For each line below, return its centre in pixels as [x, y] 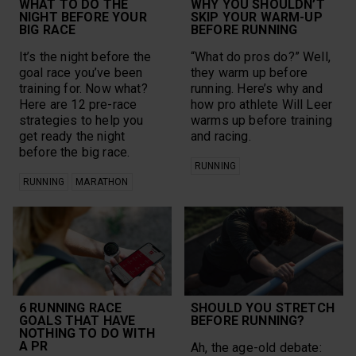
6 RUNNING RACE [71, 308]
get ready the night [72, 136]
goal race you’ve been [81, 72]
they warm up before [250, 72]
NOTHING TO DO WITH [87, 333]
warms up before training [261, 120]
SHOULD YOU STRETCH [263, 308]
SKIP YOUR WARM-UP [257, 17]
